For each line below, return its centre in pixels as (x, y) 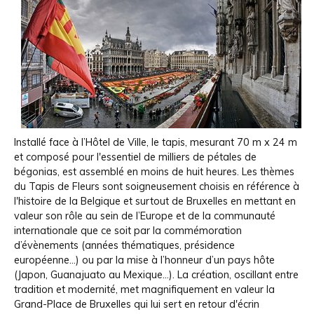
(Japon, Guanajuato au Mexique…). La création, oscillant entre (156, 274)
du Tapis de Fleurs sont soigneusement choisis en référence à (157, 186)
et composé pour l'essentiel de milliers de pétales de (135, 157)
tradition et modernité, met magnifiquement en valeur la (144, 289)
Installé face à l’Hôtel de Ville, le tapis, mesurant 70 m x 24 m (156, 142)
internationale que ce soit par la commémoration (128, 230)
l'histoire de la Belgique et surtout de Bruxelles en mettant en (155, 201)
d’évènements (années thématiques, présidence (124, 245)
